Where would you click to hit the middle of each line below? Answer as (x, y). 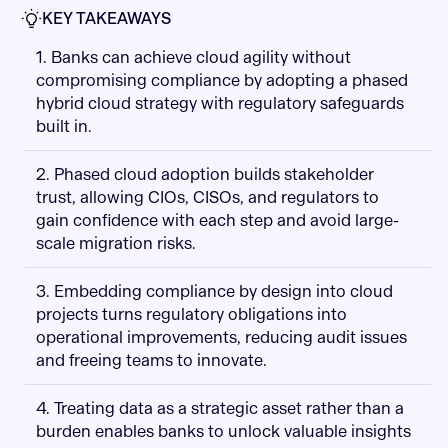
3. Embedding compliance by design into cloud (214, 292)
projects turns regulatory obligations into (191, 315)
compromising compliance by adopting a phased (221, 81)
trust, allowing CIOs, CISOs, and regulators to (207, 198)
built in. (63, 127)
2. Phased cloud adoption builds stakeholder (204, 175)
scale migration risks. (115, 244)
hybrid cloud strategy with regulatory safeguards (219, 104)
